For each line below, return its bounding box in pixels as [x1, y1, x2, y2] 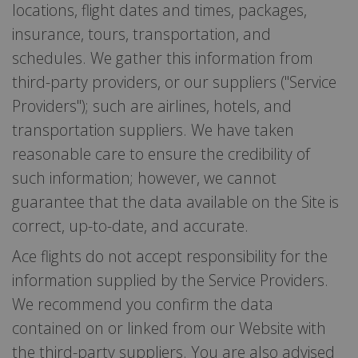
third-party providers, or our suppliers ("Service [12, 70, 336, 93]
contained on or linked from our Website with [12, 316, 326, 339]
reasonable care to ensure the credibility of [12, 142, 310, 165]
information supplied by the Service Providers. [12, 268, 328, 291]
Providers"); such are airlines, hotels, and [12, 94, 292, 117]
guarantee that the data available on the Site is [12, 190, 339, 213]
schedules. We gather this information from [12, 46, 313, 69]
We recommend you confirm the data [12, 292, 273, 315]
